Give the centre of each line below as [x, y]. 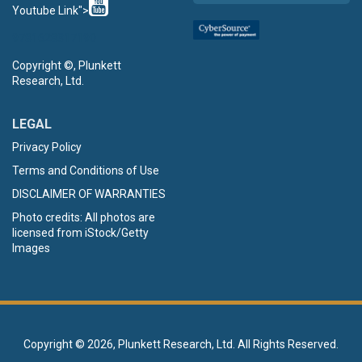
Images [31, 248]
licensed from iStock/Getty [80, 232]
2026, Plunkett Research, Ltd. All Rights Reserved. [213, 344]
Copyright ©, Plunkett [67, 65]
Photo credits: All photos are [84, 217]
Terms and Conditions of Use [86, 170]
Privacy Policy [47, 147]
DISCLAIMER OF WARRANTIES [89, 194]
